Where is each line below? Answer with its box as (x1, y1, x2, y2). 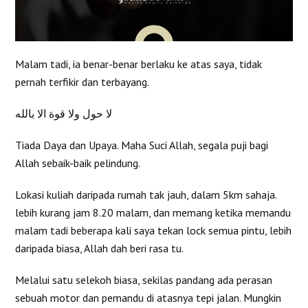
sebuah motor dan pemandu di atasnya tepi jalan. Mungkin (15, 291, 282, 305)
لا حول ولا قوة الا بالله (15, 107, 113, 121)
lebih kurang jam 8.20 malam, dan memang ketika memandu (15, 206, 291, 220)
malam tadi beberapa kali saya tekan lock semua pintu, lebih (15, 223, 292, 238)
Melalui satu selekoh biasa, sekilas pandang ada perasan (15, 273, 273, 287)
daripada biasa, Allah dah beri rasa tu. (15, 241, 184, 256)
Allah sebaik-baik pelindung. (15, 156, 141, 170)
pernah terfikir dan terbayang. (15, 75, 150, 89)
